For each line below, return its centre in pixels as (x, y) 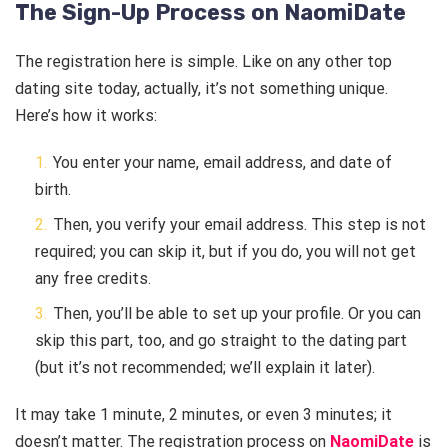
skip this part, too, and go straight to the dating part (221, 341)
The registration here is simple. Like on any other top (203, 62)
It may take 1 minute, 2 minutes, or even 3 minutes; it (203, 415)
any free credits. (95, 279)
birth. (55, 190)
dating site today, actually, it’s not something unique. (201, 89)
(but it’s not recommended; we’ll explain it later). (205, 368)
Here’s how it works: (88, 116)
